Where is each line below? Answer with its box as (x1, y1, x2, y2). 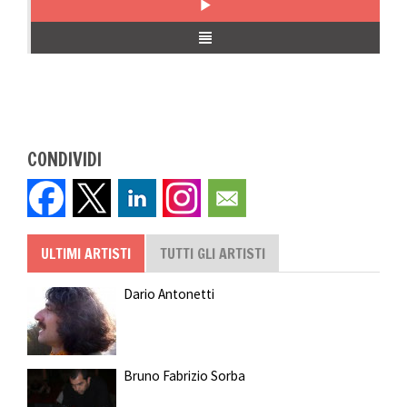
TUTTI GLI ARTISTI (160, 243, 265, 264)
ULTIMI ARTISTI (41, 243, 131, 264)
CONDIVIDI (27, 145, 102, 173)
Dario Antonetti (123, 284, 214, 303)
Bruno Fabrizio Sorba (123, 367, 245, 385)
